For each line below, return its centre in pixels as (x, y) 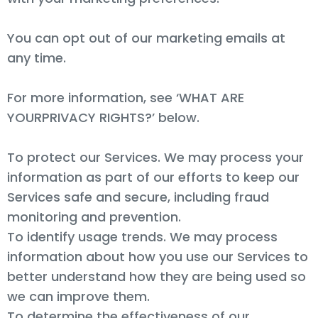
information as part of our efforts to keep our (153, 177)
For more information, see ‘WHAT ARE (126, 97)
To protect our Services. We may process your (155, 157)
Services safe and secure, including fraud (138, 197)
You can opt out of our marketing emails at (146, 38)
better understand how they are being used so (157, 276)
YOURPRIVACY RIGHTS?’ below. (103, 117)
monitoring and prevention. (94, 216)
